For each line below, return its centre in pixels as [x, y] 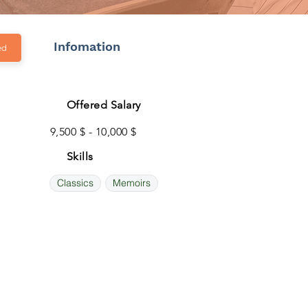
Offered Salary [104, 105]
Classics [75, 183]
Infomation [87, 46]
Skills [80, 156]
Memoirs [132, 183]
